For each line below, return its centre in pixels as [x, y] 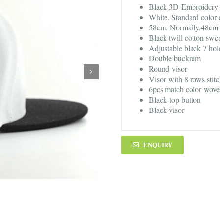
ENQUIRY [158, 145]
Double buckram [175, 58]
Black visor [167, 110]
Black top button [175, 100]
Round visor [168, 69]
